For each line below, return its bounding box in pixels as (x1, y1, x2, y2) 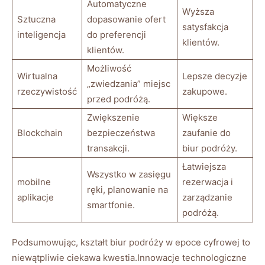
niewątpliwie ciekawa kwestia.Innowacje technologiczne (12, 252, 247, 264)
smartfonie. (87, 199, 135, 211)
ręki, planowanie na (87, 184, 168, 196)
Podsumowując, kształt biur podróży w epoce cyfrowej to (12, 237, 250, 248)
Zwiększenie (87, 112, 140, 124)
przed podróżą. (87, 93, 150, 105)
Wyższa (182, 6, 214, 18)
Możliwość (87, 63, 131, 75)
